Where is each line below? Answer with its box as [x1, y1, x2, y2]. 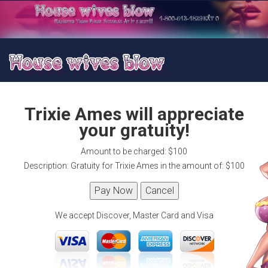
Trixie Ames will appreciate [24, 103, 244, 125]
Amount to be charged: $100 [81, 147, 187, 157]
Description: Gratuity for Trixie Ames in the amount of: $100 [23, 161, 245, 171]
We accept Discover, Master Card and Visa [54, 211, 214, 221]
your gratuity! [78, 120, 190, 141]
